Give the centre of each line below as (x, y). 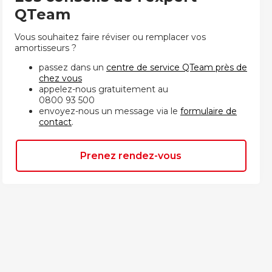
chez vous (60, 78)
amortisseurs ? (46, 48)
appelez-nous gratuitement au (104, 89)
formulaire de (209, 111)
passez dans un (71, 67)
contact (55, 122)
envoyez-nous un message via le (110, 111)
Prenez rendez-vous (131, 155)
